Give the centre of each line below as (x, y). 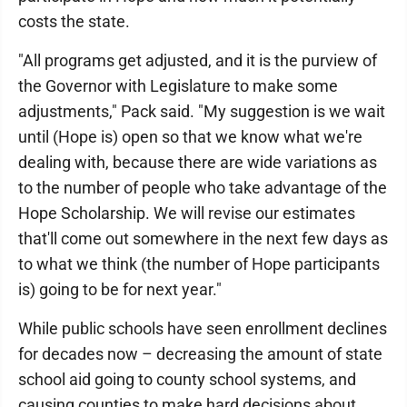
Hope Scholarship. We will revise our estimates (187, 213)
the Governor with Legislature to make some (178, 85)
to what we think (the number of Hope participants (199, 263)
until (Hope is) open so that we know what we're (190, 136)
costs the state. (74, 21)
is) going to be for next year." (120, 289)
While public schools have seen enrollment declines (203, 328)
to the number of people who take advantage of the (203, 187)
